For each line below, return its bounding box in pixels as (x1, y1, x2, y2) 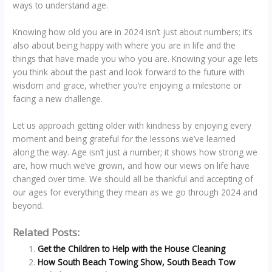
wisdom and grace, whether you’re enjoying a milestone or (13, 80, 242, 92)
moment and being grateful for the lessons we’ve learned (13, 133, 236, 145)
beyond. (13, 200, 44, 212)
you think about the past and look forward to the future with (13, 66, 245, 78)
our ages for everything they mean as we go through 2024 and (13, 186, 258, 199)
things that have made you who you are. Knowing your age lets (13, 53, 259, 65)
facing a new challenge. (13, 93, 103, 105)
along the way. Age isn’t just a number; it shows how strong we (13, 146, 258, 158)
